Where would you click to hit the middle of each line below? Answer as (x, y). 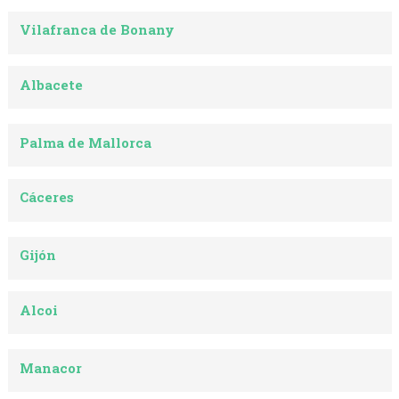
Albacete (52, 84)
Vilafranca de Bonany (98, 30)
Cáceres (47, 197)
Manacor (51, 367)
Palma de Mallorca (86, 142)
